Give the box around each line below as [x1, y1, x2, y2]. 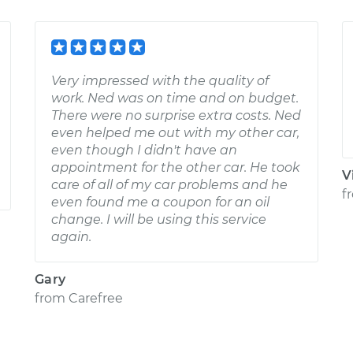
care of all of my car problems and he [51, 177, 288, 192]
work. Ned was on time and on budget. [51, 91, 299, 106]
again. [51, 229, 91, 244]
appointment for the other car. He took [51, 160, 299, 175]
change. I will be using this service [51, 212, 266, 227]
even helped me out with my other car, [51, 125, 299, 140]
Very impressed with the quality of [51, 73, 269, 88]
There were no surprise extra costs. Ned [51, 108, 301, 123]
